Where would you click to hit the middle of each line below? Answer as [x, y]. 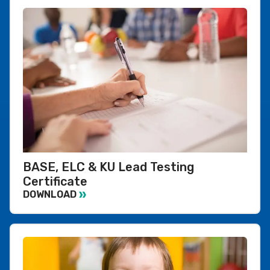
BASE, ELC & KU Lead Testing [108, 167]
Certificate [55, 181]
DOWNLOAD [50, 195]
